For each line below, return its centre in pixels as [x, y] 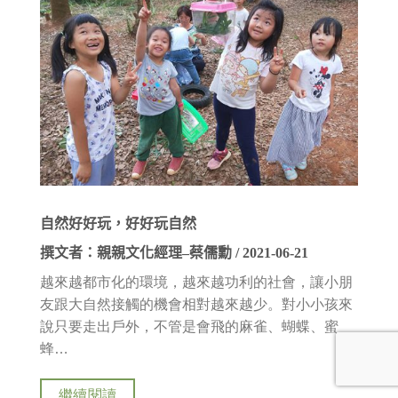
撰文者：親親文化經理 [111, 253]
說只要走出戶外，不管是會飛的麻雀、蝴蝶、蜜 [189, 327]
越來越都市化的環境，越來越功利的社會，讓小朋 [196, 283]
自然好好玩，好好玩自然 [118, 224]
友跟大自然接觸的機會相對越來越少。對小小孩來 [196, 305]
